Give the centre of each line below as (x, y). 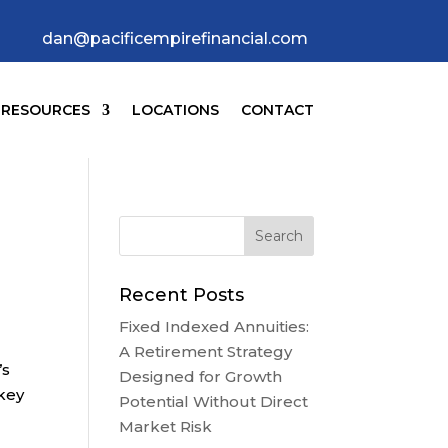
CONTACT (277, 110)
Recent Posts (182, 295)
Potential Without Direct (214, 402)
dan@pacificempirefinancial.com (175, 38)
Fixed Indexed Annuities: (214, 327)
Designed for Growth (201, 377)
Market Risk (166, 427)
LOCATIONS (175, 110)
